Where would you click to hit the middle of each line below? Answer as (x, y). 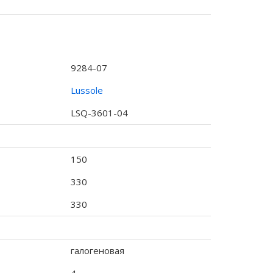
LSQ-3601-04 (99, 113)
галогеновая (97, 250)
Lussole (87, 90)
